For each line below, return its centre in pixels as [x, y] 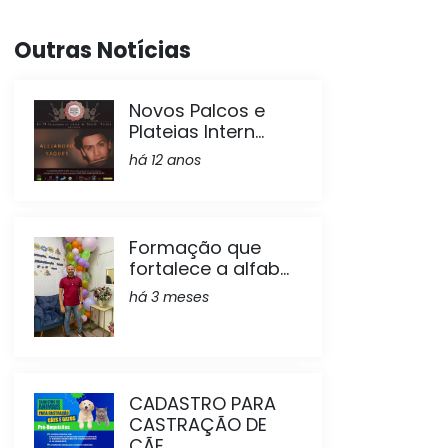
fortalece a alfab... [209, 269]
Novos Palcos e [197, 110]
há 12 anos [165, 160]
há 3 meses [169, 297]
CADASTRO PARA [202, 404]
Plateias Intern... [196, 131]
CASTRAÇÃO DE [198, 425]
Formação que [195, 248]
